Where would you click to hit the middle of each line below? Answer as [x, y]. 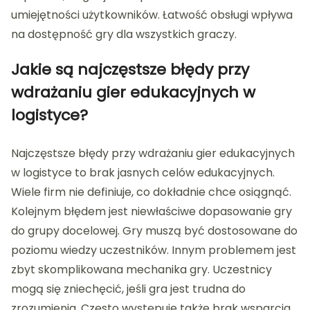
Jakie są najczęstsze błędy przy [130, 70]
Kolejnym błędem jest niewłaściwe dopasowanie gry [152, 212]
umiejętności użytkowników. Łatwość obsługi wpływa [152, 15]
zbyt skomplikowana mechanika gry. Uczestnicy [142, 270]
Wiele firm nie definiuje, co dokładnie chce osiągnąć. [151, 192]
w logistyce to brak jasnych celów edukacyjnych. [143, 173]
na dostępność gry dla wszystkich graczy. [124, 35]
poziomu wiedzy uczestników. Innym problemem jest [154, 250]
